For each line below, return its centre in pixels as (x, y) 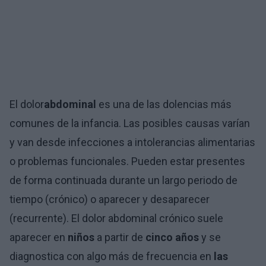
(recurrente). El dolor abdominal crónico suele (116, 218)
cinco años (172, 237)
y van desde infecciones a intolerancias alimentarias (132, 142)
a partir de (120, 237)
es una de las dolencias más (164, 104)
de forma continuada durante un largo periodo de (123, 180)
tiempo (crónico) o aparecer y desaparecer (110, 199)
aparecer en (39, 237)
